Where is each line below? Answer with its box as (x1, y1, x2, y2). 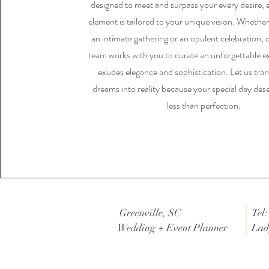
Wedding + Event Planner (117, 222, 228, 234)
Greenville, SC (119, 207, 181, 219)
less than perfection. (166, 98, 241, 112)
